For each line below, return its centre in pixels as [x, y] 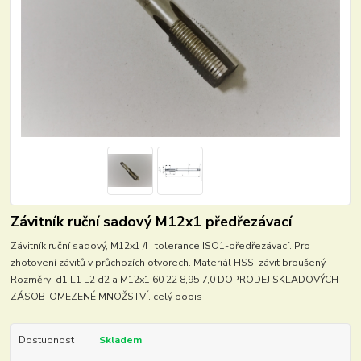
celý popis [178, 297]
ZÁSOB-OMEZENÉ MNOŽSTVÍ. [82, 297]
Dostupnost [46, 340]
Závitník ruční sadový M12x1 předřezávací [151, 221]
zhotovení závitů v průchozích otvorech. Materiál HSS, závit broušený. [172, 263]
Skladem [120, 340]
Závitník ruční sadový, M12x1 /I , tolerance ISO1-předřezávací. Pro [161, 246]
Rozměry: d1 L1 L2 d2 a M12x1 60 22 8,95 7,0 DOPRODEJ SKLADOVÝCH [175, 280]
